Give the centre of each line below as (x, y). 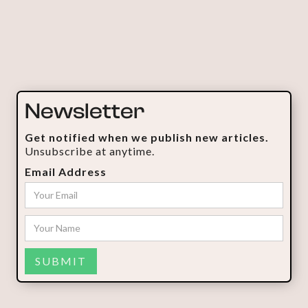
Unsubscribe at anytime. (90, 151)
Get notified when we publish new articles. (147, 137)
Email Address (66, 171)
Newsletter (85, 111)
